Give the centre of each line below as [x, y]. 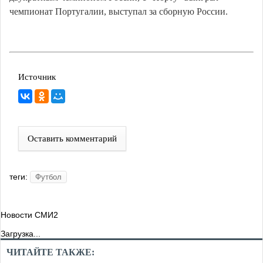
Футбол [48, 177]
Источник [37, 77]
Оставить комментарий [72, 139]
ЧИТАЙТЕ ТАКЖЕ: [50, 252]
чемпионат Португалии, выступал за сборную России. [119, 12]
